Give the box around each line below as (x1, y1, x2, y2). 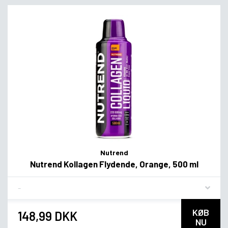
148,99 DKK (18, 209, 77, 224)
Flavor (17, 179, 39, 189)
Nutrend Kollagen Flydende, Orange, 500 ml (30, 158, 198, 169)
